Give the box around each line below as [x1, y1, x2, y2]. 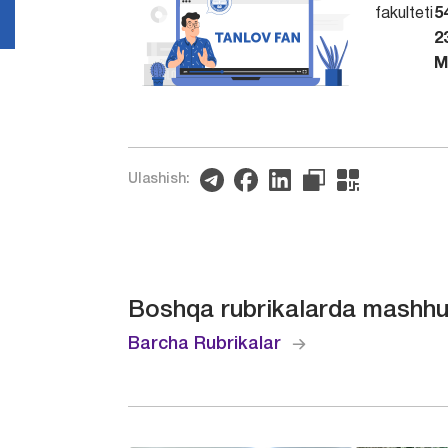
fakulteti [374, 7, 433, 21]
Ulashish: [128, 172, 191, 186]
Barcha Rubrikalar [128, 335, 282, 352]
